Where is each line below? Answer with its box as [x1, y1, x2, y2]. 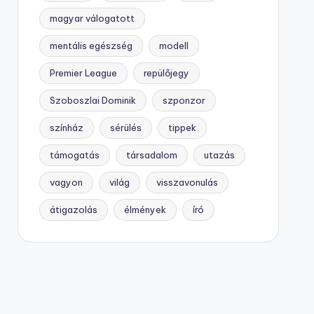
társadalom [125, 149, 177, 161]
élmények [123, 204, 166, 215]
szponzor [162, 95, 205, 106]
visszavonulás [156, 177, 218, 188]
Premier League [49, 67, 117, 78]
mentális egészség [49, 40, 132, 51]
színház [49, 122, 83, 133]
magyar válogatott [49, 13, 135, 24]
